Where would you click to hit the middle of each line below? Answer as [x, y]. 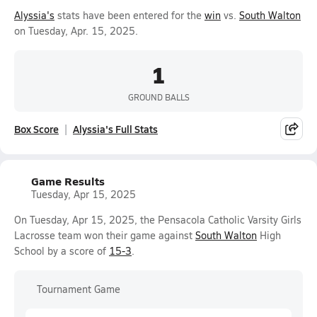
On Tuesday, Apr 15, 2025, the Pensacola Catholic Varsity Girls [158, 220]
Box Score [36, 129]
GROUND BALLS [158, 97]
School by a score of [62, 251]
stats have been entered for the [129, 15]
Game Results [68, 181]
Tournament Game [79, 289]
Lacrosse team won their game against [105, 235]
